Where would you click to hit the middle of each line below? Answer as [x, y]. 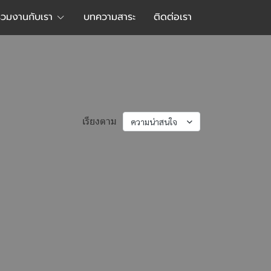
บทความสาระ [109, 17]
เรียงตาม [100, 122]
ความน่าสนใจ [154, 122]
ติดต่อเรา [173, 17]
